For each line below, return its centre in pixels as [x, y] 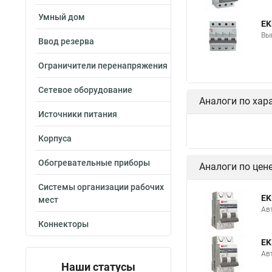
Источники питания [78, 114]
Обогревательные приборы [94, 163]
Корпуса [55, 138]
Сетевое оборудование [85, 90]
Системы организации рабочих [101, 187]
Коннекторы [63, 224]
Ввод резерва [66, 41]
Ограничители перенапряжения [103, 66]
